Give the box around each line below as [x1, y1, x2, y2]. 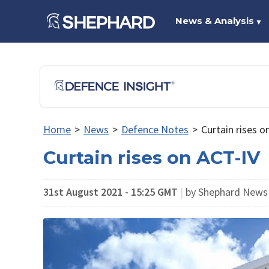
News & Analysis [175, 15, 254, 26]
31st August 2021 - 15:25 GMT [43, 184, 178, 199]
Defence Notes [121, 122, 189, 136]
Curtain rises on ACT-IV [43, 147, 260, 169]
